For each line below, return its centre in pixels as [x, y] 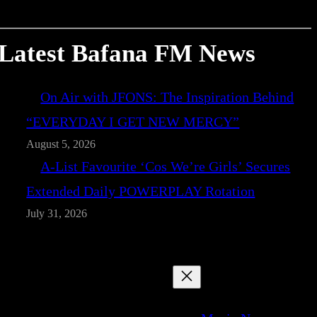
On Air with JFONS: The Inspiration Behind [167, 97]
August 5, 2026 [61, 145]
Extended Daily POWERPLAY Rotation [141, 191]
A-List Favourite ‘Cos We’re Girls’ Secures [166, 167]
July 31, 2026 [57, 214]
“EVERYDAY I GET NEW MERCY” [133, 122]
